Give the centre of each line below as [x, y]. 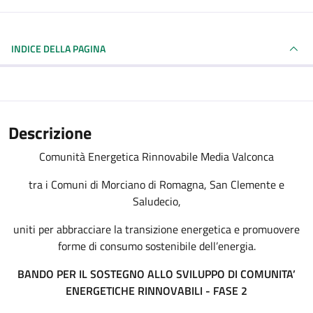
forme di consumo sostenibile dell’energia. [156, 246]
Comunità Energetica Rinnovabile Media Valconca [156, 156]
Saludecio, [156, 201]
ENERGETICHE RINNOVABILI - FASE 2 [156, 291]
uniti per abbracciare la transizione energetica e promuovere [156, 229]
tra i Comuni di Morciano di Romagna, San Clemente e [156, 184]
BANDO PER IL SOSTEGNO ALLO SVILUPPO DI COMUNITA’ [156, 274]
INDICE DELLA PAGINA [74, 49]
